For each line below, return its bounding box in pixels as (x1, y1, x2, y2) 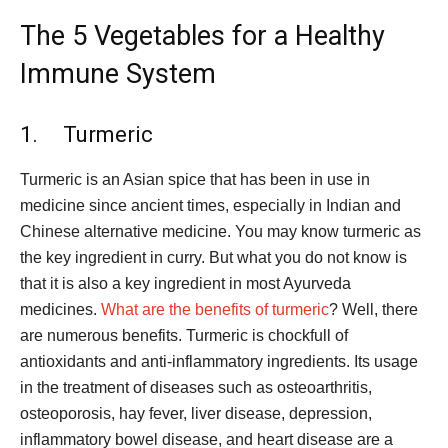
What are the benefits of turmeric (101, 301, 329, 319)
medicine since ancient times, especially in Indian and (20, 197, 401, 215)
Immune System (20, 58, 216, 91)
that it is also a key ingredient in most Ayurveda (20, 275, 351, 293)
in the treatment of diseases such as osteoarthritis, (20, 379, 372, 397)
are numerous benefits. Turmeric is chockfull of (20, 327, 348, 345)
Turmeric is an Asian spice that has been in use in (20, 171, 370, 189)
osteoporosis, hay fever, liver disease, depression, (20, 405, 372, 423)
